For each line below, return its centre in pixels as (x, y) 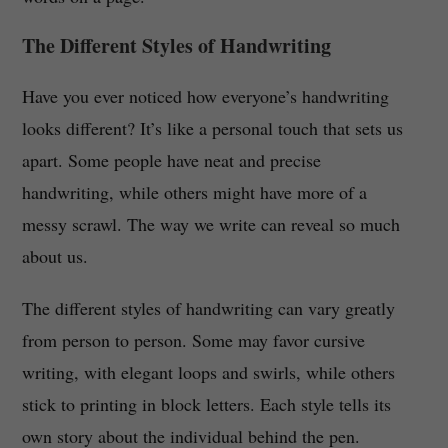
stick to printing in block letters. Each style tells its (206, 404)
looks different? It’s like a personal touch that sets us (212, 128)
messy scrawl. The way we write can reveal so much (210, 224)
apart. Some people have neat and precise (171, 160)
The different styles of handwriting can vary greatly (208, 308)
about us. (54, 256)
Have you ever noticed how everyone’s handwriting (205, 96)
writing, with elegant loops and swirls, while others (208, 372)
